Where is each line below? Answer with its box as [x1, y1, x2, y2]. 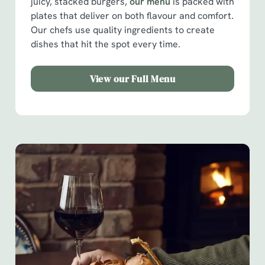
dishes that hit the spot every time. [31, 38, 183, 50]
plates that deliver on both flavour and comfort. [31, 9, 234, 22]
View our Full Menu [90, 72, 175, 85]
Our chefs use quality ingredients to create [31, 24, 215, 36]
